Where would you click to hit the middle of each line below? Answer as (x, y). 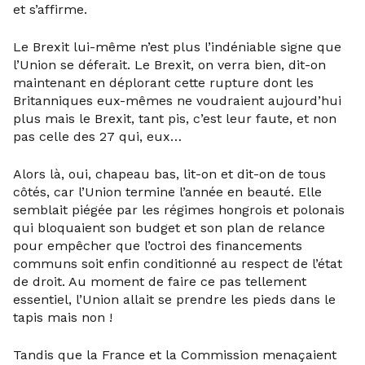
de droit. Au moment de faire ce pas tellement (160, 281)
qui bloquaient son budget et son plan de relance (169, 228)
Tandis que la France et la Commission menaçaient (175, 355)
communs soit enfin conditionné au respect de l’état (178, 264)
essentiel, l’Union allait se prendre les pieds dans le (174, 299)
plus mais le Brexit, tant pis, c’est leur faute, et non (175, 119)
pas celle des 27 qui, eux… (97, 136)
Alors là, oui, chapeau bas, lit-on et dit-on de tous (169, 174)
